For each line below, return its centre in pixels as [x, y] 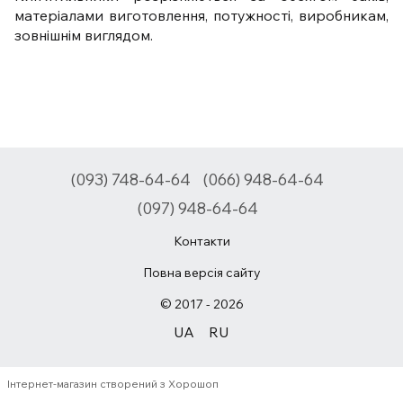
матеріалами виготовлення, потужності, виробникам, [201, 15]
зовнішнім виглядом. [84, 35]
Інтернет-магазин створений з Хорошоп [113, 384]
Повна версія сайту [201, 273]
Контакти [201, 242]
